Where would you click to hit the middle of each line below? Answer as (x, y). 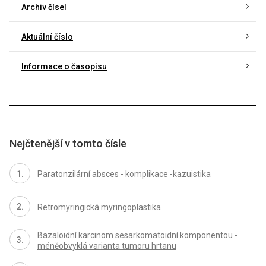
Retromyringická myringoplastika (99, 207)
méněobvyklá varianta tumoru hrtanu (107, 246)
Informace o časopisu (64, 66)
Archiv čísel (44, 7)
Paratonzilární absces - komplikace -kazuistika (124, 174)
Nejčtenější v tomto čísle (68, 143)
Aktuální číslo (47, 37)
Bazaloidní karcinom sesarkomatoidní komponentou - (137, 235)
